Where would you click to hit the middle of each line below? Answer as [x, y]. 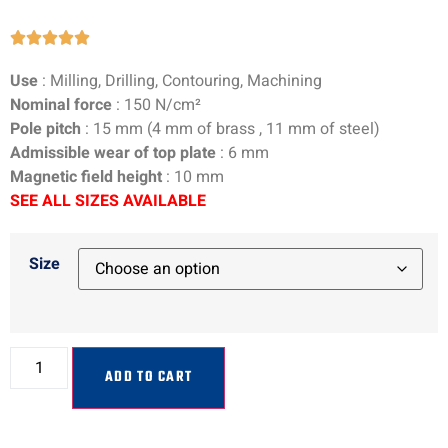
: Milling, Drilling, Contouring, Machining [180, 80]
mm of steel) [334, 128]
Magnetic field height [86, 176]
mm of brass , [215, 128]
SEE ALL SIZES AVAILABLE [108, 200]
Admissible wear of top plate [113, 152]
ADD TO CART [149, 378]
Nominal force [61, 104]
